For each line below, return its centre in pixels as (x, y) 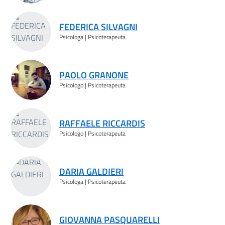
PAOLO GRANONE (94, 75)
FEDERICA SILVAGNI (98, 27)
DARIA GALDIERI (91, 171)
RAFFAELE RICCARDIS (102, 123)
